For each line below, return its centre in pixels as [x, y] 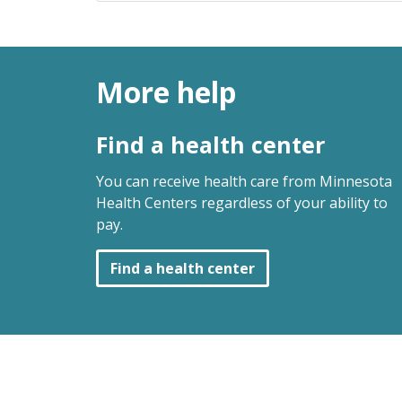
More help [166, 92]
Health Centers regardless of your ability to [242, 202]
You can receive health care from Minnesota [244, 181]
